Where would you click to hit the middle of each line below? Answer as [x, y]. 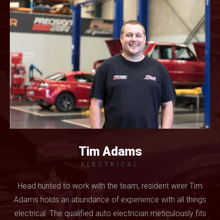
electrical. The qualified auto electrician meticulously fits [110, 214]
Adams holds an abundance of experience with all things [110, 200]
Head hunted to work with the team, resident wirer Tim [110, 186]
